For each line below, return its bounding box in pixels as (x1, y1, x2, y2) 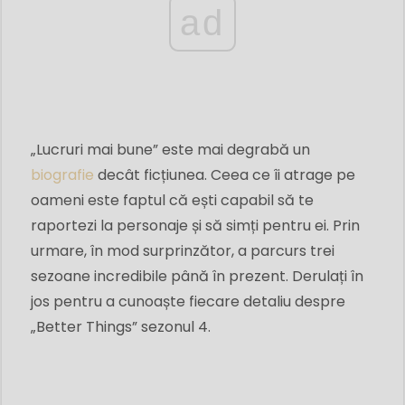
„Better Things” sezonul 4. (31, 316, 211, 338)
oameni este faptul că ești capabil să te (31, 190, 314, 212)
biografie (31, 165, 94, 186)
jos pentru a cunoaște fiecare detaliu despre (31, 291, 345, 313)
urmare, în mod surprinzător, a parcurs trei (31, 240, 334, 262)
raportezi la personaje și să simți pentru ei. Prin (31, 215, 360, 237)
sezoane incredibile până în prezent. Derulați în (31, 266, 363, 287)
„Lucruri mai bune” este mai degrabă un (31, 139, 310, 161)
